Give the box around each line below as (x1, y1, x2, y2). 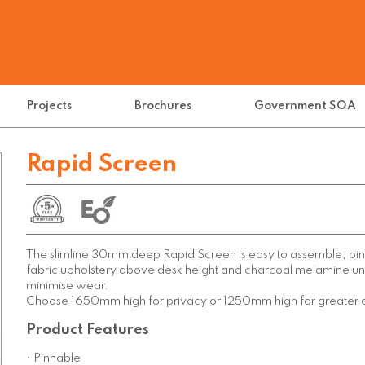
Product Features (26, 322, 150, 337)
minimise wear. (26, 279, 109, 292)
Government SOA (254, 100, 357, 112)
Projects (25, 100, 72, 112)
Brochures (134, 100, 191, 112)
